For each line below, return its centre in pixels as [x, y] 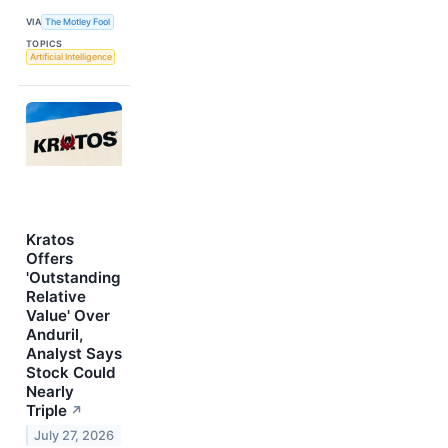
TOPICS [44, 43]
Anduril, [54, 334]
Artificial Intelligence [70, 57]
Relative [56, 296]
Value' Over [68, 315]
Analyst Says [74, 353]
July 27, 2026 [74, 435]
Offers [49, 258]
